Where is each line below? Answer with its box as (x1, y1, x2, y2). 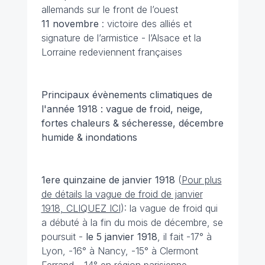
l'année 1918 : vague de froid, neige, (41, 103, 203, 115)
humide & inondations (41, 131, 137, 143)
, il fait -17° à (157, 231, 212, 243)
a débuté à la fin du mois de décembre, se (41, 216, 223, 228)
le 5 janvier (85, 231, 134, 243)
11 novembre (41, 18, 99, 30)
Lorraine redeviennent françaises (41, 46, 182, 58)
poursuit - (41, 231, 86, 243)
